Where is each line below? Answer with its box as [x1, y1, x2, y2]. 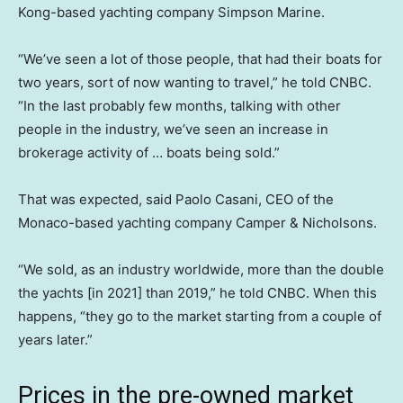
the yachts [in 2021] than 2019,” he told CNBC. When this [18, 284, 377, 302]
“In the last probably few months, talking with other [18, 97, 341, 115]
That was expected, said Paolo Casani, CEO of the [18, 191, 334, 209]
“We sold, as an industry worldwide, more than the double [18, 261, 384, 279]
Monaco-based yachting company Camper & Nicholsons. [18, 214, 377, 232]
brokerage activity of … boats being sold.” [18, 144, 280, 162]
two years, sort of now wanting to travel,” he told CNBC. [18, 74, 372, 92]
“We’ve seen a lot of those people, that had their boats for [18, 50, 382, 68]
